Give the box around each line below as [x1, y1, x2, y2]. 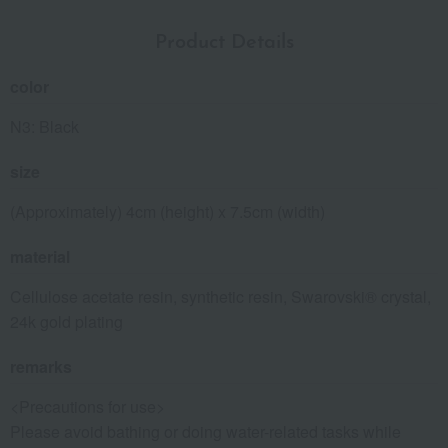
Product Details [154, 33, 294, 54]
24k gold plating [10, 310, 123, 334]
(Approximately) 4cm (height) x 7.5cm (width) [10, 200, 325, 224]
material [10, 245, 70, 269]
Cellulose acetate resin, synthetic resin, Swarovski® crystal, [10, 285, 431, 309]
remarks [10, 355, 72, 379]
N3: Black [10, 115, 79, 139]
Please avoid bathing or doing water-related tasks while [10, 420, 401, 444]
